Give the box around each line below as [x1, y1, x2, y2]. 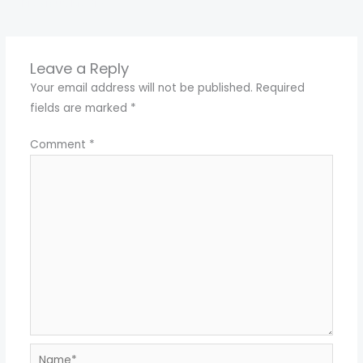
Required [255, 79, 305, 96]
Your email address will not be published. [29, 79, 253, 96]
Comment [29, 137, 89, 153]
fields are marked [29, 100, 130, 116]
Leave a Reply [29, 58, 129, 79]
